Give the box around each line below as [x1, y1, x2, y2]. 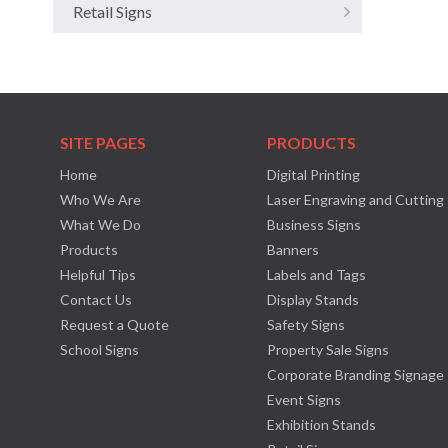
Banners [267, 241, 320, 258]
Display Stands [267, 291, 360, 308]
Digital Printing [267, 166, 361, 183]
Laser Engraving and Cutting [267, 191, 445, 208]
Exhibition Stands [267, 416, 377, 433]
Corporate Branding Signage [267, 366, 445, 383]
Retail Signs [72, 2, 152, 21]
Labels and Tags [267, 266, 367, 283]
